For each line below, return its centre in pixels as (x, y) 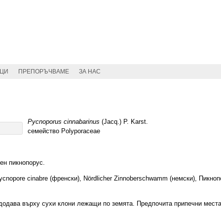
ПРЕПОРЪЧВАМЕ (44, 72)
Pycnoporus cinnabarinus (64, 122)
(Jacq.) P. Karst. (124, 122)
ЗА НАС (90, 72)
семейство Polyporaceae (64, 131)
